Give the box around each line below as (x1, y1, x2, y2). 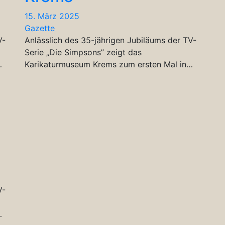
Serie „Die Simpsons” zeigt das (25, 47, 142, 57)
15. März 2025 (25, 11, 79, 21)
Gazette (25, 23, 55, 33)
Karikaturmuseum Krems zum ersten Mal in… (25, 59, 193, 69)
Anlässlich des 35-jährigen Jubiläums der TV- (25, 35, 196, 45)
